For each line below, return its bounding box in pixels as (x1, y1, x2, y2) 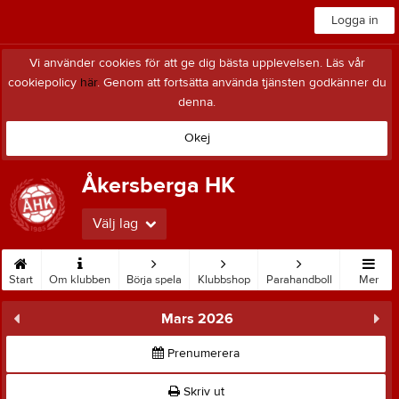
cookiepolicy (7, 75, 80, 91)
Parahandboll (265, 273, 332, 287)
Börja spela (126, 273, 182, 287)
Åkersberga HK (82, 172, 235, 199)
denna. (178, 94, 216, 110)
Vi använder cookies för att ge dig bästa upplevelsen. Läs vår (28, 55, 365, 71)
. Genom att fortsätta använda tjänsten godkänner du (96, 75, 387, 91)
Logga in (330, 12, 379, 28)
